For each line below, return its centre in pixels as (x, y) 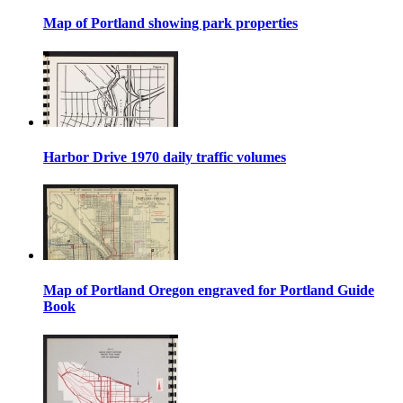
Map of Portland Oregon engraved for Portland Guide (209, 291)
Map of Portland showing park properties (170, 23)
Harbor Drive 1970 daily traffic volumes (165, 157)
